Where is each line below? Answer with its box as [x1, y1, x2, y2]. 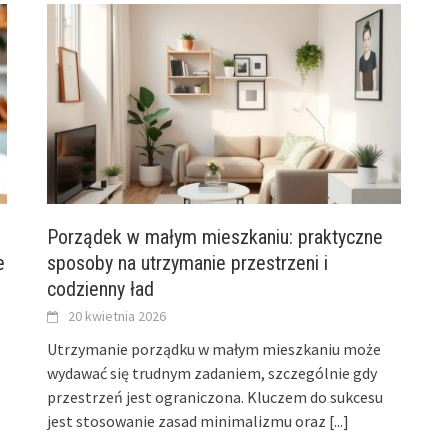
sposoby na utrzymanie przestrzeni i [47, 251, 329, 276]
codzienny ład [47, 277, 155, 302]
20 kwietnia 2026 [68, 307, 167, 326]
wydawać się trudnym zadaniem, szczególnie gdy [47, 363, 378, 384]
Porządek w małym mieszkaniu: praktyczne [47, 225, 384, 250]
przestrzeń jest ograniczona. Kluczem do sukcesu [47, 387, 384, 408]
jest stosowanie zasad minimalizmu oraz [47, 411, 330, 432]
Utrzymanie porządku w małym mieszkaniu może [47, 339, 382, 360]
